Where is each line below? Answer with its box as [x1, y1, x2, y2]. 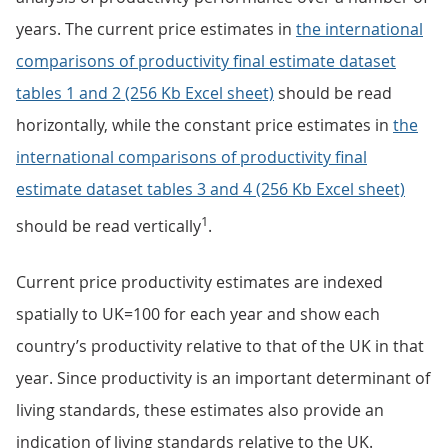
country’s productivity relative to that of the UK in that [16, 335, 424, 358]
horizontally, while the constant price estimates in [16, 114, 393, 136]
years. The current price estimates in [16, 18, 296, 40]
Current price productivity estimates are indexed [16, 271, 383, 294]
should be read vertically [16, 215, 201, 238]
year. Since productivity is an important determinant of [16, 367, 430, 390]
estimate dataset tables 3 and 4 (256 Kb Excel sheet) [16, 178, 405, 200]
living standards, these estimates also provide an [16, 399, 384, 422]
